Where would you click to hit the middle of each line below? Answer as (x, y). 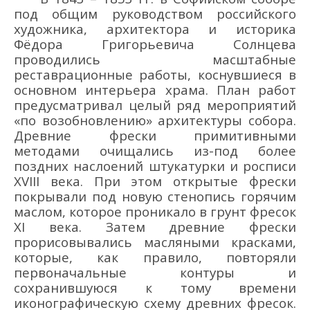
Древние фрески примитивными (155, 135)
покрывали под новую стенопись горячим (155, 196)
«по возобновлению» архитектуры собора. (155, 120)
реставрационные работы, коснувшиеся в (155, 74)
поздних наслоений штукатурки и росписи (155, 165)
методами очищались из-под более (155, 150)
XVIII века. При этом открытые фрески (155, 181)
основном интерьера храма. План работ (155, 89)
